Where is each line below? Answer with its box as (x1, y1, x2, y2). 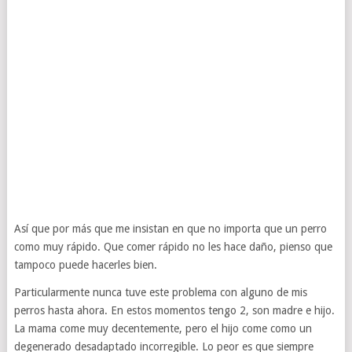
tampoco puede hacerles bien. (13, 258, 157, 271)
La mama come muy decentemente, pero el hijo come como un (13, 322, 312, 335)
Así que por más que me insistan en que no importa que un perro (13, 222, 327, 235)
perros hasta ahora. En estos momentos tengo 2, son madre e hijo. (13, 304, 335, 317)
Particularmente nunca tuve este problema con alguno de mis (13, 286, 307, 299)
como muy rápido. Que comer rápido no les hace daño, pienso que (13, 240, 332, 253)
